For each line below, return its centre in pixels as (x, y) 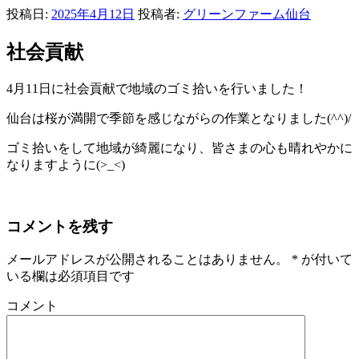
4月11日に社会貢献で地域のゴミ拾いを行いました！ (157, 88)
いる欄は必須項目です (71, 276)
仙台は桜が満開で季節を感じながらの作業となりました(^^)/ (179, 118)
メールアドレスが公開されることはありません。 (147, 260)
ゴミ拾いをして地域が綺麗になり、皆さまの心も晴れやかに (179, 147)
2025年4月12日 (93, 14)
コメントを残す (60, 226)
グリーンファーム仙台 (247, 14)
